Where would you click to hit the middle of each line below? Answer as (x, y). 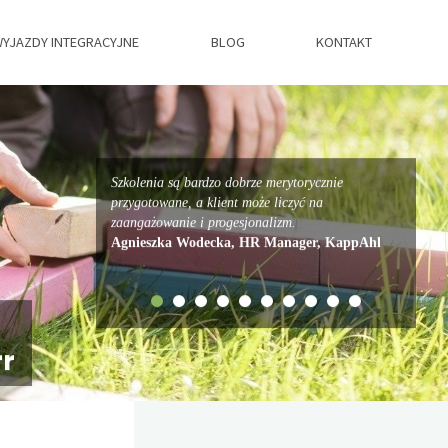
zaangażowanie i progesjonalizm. (203, 222)
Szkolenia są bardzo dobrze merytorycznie (227, 182)
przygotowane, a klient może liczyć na (217, 202)
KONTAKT (344, 42)
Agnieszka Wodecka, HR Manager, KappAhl (246, 242)
